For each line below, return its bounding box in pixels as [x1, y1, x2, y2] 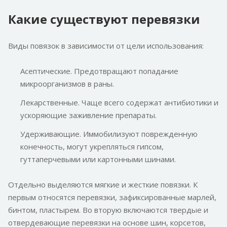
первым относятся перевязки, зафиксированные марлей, [8, 192, 216, 203]
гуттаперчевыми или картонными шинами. [20, 154, 176, 165]
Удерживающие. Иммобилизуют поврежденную [20, 129, 198, 139]
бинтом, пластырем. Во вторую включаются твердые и [8, 205, 208, 215]
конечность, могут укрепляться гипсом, [20, 141, 164, 152]
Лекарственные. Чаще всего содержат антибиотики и [20, 97, 218, 108]
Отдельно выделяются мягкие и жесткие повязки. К [8, 179, 198, 190]
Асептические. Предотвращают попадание [20, 66, 178, 77]
